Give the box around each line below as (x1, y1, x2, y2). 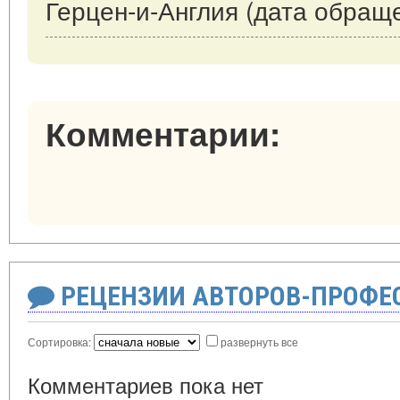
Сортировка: (28, 334, 94, 350)
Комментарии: (46, 110, 280, 157)
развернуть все (221, 334, 298, 350)
